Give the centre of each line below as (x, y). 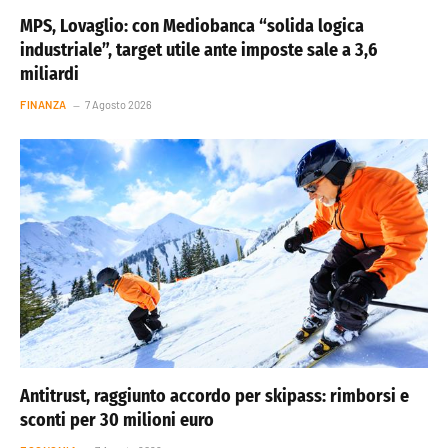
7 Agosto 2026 (118, 104)
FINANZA (43, 104)
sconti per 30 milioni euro (117, 420)
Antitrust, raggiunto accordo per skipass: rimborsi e (214, 396)
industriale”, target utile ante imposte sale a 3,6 (198, 49)
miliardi (49, 73)
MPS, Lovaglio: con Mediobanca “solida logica (192, 25)
